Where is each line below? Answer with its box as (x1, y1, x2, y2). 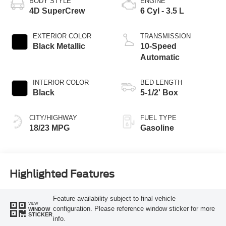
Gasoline (140, 123, 174, 132)
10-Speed (140, 41, 177, 50)
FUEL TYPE (140, 114, 177, 122)
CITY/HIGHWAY (29, 114, 77, 122)
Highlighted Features (9, 168, 115, 181)
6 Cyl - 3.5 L (140, 6, 184, 15)
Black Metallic (32, 41, 85, 50)
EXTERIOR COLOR (32, 32, 91, 40)
